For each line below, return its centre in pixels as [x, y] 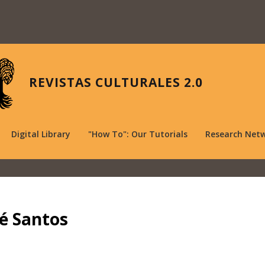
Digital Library [41, 134]
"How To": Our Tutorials [138, 134]
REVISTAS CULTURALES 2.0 [116, 82]
